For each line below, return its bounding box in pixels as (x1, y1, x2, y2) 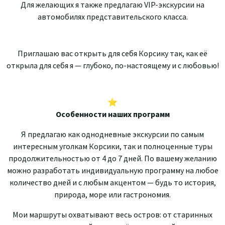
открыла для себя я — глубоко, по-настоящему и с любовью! (6, 60, 219, 70)
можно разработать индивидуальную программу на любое (7, 165, 218, 175)
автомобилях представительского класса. (37, 11, 188, 22)
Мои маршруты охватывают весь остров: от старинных (13, 209, 212, 219)
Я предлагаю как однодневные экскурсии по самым (21, 129, 204, 139)
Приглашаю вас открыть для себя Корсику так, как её (18, 48, 207, 58)
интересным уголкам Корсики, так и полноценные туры (13, 141, 212, 151)
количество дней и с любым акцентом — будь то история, (9, 177, 216, 187)
